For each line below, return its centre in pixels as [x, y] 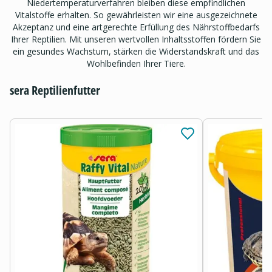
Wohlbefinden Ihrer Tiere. [136, 64]
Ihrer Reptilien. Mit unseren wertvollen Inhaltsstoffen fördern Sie [136, 39]
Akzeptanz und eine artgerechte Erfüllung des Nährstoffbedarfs [136, 27]
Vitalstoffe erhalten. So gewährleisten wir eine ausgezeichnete [136, 15]
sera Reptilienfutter [55, 90]
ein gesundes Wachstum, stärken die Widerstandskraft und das [136, 52]
